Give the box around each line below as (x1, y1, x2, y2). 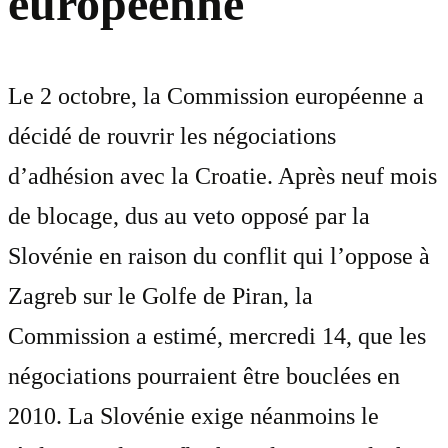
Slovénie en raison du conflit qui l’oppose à (8, 243, 430, 270)
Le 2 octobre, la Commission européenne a (8, 83, 424, 110)
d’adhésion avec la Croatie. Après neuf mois (8, 163, 437, 190)
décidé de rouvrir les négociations (8, 123, 336, 150)
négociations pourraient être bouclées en (8, 363, 400, 390)
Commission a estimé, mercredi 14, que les (8, 323, 426, 350)
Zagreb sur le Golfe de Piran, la (8, 283, 313, 310)
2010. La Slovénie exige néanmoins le (8, 403, 379, 430)
